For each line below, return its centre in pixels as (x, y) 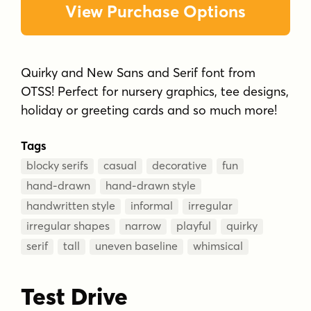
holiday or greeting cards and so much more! (149, 110)
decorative (180, 166)
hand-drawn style (151, 186)
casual (120, 166)
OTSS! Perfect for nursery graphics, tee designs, (155, 92)
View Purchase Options (155, 12)
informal (152, 206)
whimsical (218, 246)
